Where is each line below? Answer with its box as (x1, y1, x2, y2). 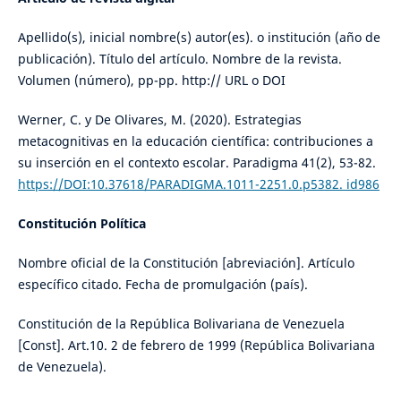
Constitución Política (17, 214, 146, 232)
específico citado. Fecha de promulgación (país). (17, 275, 308, 293)
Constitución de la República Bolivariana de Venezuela (17, 314, 345, 332)
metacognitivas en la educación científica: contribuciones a (17, 132, 373, 149)
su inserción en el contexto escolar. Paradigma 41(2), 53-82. (17, 153, 376, 171)
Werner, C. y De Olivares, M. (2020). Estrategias (17, 110, 302, 128)
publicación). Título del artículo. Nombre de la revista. (17, 49, 342, 67)
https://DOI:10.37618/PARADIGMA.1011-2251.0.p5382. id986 (17, 175, 380, 192)
